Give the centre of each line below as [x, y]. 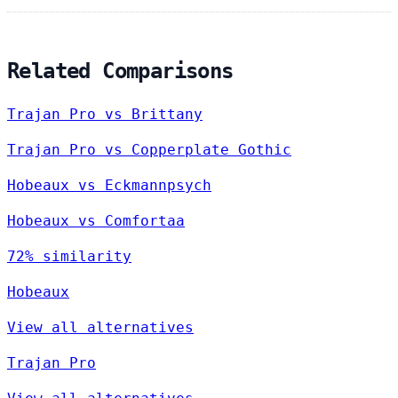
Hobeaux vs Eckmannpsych [109, 186]
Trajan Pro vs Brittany [105, 115]
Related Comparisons [120, 71]
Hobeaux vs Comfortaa [96, 221]
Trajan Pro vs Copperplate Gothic [149, 150]
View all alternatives [100, 328]
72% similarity [69, 257]
